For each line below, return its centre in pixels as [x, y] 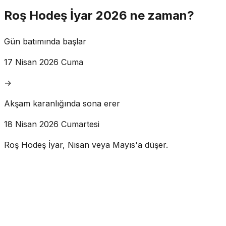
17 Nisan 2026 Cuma [44, 62]
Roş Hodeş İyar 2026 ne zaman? [99, 15]
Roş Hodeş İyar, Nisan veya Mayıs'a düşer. [86, 145]
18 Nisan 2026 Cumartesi [52, 124]
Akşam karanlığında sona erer [62, 103]
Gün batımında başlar [45, 41]
